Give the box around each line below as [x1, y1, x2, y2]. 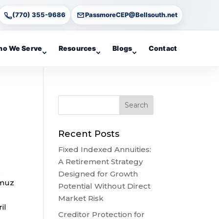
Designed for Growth [58, 169, 138, 178]
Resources [59, 44, 96, 52]
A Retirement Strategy [58, 157, 143, 166]
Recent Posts [58, 129, 120, 139]
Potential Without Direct [58, 181, 151, 191]
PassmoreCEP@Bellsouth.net [85, 11, 177, 19]
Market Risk [58, 194, 104, 203]
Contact [149, 44, 177, 52]
